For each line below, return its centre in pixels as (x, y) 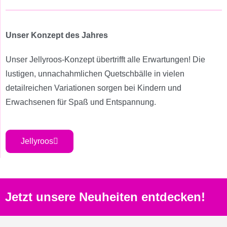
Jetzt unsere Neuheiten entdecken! (105, 197)
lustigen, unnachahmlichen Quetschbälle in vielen (95, 74)
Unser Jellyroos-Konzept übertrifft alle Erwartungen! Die (105, 60)
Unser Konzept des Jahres (57, 35)
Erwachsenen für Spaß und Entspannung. (81, 102)
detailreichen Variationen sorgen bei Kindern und (93, 88)
